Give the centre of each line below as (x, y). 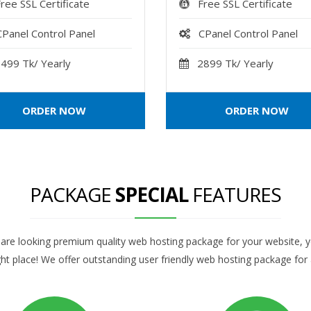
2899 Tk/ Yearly (236, 63)
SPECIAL (154, 194)
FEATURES (237, 194)
